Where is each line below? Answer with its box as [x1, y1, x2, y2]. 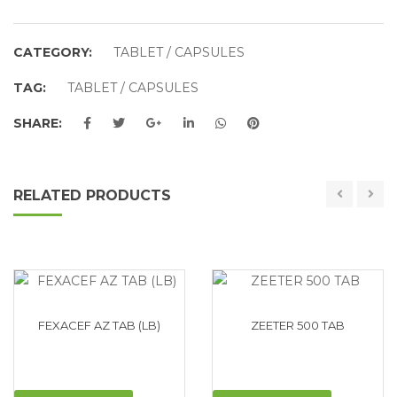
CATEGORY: [13, 43, 92, 60]
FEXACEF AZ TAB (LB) [38, 317, 160, 332]
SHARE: [13, 114, 62, 131]
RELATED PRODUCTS [13, 186, 171, 204]
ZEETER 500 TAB [251, 317, 345, 332]
